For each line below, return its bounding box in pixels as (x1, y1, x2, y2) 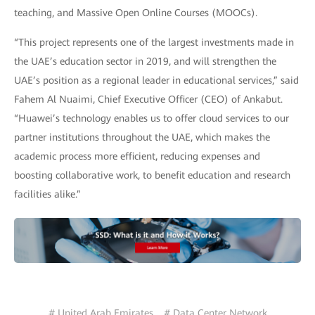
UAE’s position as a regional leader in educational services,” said (14, 75, 299, 86)
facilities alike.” (14, 188, 81, 200)
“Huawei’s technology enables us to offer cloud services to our (14, 112, 289, 124)
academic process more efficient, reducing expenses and (14, 150, 260, 162)
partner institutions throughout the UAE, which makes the (14, 131, 270, 143)
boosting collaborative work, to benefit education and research (14, 169, 290, 181)
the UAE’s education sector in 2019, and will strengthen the (14, 56, 276, 67)
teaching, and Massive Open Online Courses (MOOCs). (14, 7, 257, 18)
